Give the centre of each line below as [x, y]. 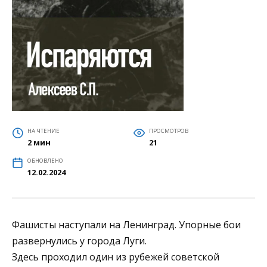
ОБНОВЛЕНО [45, 160]
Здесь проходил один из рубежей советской [116, 257]
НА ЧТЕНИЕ [43, 131]
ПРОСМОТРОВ [168, 131]
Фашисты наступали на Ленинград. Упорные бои [126, 224]
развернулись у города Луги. [79, 240]
